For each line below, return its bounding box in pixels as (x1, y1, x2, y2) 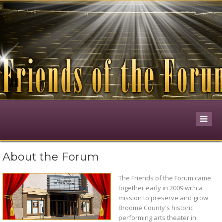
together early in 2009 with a (118, 183, 203, 193)
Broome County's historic (118, 203, 193, 213)
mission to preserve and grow (118, 193, 208, 203)
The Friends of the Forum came (118, 173, 211, 183)
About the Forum (2, 150, 99, 164)
